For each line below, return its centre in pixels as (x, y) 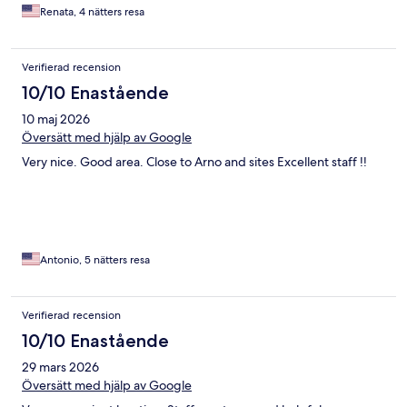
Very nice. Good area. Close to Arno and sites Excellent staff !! (194, 161)
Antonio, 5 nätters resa (95, 259)
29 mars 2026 (60, 367)
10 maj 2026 (56, 119)
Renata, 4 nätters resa (92, 11)
